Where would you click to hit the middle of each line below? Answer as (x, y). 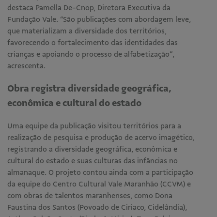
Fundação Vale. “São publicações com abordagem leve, (99, 19)
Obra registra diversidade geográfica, (89, 88)
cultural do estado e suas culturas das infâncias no (93, 161)
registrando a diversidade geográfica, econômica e (92, 149)
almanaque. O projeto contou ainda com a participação (100, 172)
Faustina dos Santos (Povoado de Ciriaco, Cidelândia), (97, 207)
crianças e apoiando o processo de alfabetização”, (91, 54)
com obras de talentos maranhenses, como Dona (90, 196)
